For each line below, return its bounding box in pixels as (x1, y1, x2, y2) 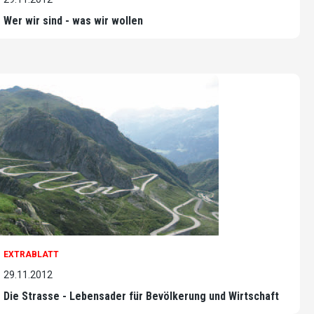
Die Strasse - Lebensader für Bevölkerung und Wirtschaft (4, 289, 279, 303)
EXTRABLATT (4, 249, 59, 259)
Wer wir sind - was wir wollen (4, 13, 143, 27)
